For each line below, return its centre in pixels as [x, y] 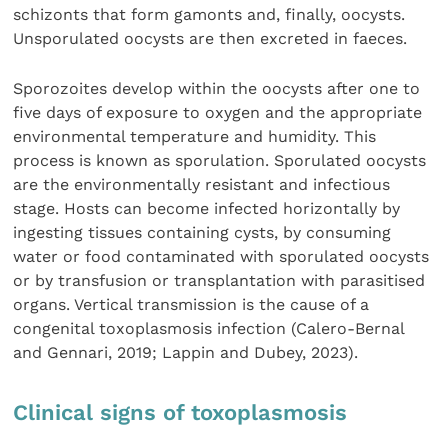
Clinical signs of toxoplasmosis [180, 413]
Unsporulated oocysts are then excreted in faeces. [210, 38]
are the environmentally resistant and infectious [202, 185]
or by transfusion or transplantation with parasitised [219, 281]
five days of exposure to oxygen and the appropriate [218, 113]
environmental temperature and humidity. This [195, 137]
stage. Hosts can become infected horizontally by [207, 209]
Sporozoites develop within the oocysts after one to [217, 89]
